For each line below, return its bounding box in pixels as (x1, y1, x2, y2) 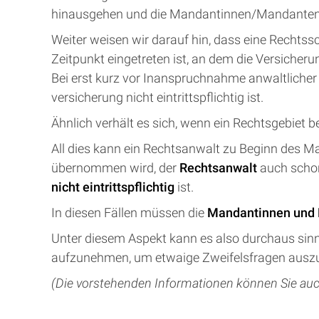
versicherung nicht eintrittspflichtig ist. (51, 90, 263, 105)
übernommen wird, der (51, 160, 179, 175)
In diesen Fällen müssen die (51, 205, 207, 220)
